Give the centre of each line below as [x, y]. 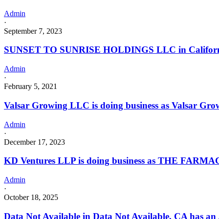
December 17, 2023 [34, 142]
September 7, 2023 [33, 31]
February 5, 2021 [31, 87]
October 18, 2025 [31, 197]
